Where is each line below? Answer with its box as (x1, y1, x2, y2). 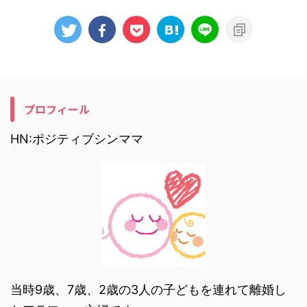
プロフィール (24, 101, 90, 117)
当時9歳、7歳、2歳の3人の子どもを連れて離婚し (10, 282, 286, 297)
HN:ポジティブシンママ (10, 132, 143, 146)
